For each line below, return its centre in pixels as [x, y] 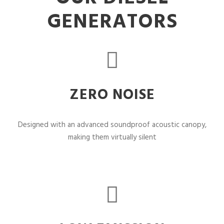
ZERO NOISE [112, 95]
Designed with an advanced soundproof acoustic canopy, [112, 125]
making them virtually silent [112, 138]
